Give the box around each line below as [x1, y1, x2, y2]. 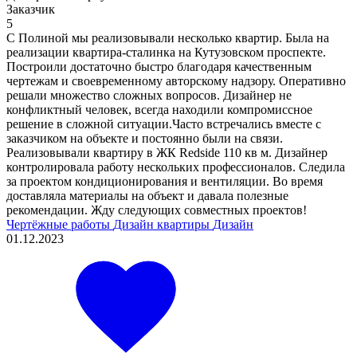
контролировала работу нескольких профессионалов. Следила [6, 159, 345, 174]
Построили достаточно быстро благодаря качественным [6, 59, 312, 73]
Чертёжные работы [6, 217, 113, 231]
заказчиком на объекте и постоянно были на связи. [6, 131, 283, 145]
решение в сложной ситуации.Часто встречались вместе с [6, 116, 321, 131]
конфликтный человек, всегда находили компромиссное [6, 102, 312, 116]
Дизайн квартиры [113, 217, 213, 231]
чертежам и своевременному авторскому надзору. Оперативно [6, 73, 346, 88]
